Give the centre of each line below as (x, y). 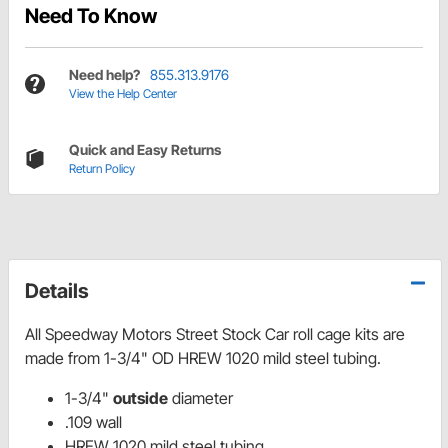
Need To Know (91, 16)
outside (140, 398)
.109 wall (93, 422)
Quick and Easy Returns (145, 150)
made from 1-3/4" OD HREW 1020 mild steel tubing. (203, 358)
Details (57, 291)
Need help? (104, 75)
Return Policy (102, 169)
